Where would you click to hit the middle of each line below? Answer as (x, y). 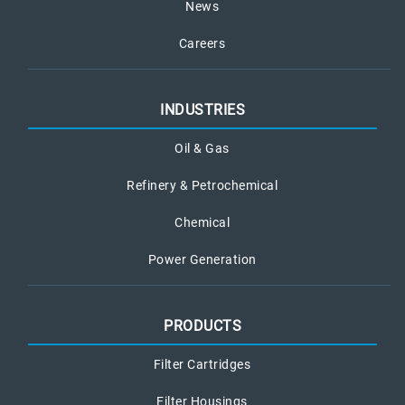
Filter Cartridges (202, 365)
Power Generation (202, 260)
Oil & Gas (202, 149)
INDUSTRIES (202, 110)
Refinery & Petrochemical (202, 186)
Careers (202, 44)
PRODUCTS (202, 326)
